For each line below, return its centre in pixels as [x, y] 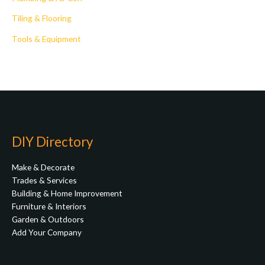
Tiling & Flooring [42, 18]
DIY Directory [52, 142]
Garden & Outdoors [48, 219]
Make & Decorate [43, 167]
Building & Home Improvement [67, 193]
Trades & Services [44, 180]
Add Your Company [47, 232]
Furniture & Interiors [49, 206]
